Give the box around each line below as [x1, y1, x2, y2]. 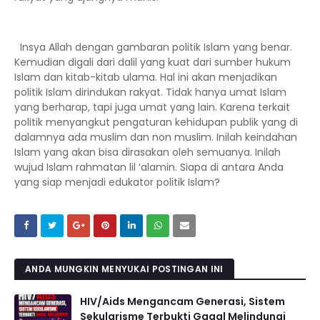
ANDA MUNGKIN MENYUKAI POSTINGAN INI [25, 263, 224, 275]
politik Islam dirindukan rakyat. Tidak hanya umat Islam [14, 85, 286, 99]
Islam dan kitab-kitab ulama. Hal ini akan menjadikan [14, 70, 277, 84]
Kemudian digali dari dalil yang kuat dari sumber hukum [14, 55, 291, 69]
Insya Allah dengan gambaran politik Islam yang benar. [14, 40, 292, 54]
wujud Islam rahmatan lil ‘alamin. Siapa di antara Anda [14, 160, 284, 174]
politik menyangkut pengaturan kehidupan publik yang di [14, 115, 298, 129]
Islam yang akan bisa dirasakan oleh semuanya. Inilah [14, 145, 281, 159]
